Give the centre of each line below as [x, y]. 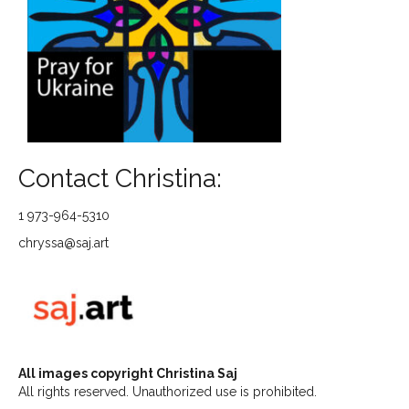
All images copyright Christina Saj [128, 373]
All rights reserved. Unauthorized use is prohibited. [168, 391]
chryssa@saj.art [63, 242]
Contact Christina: [120, 178]
